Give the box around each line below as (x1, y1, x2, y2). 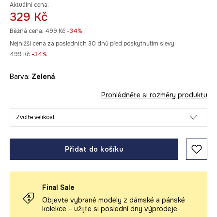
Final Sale (42, 183, 75, 192)
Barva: (10, 72, 31, 81)
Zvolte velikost (16, 113, 55, 121)
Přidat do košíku (65, 145, 123, 154)
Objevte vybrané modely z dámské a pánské (42, 196, 185, 204)
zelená (36, 72, 55, 81)
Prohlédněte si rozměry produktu (101, 91, 207, 99)
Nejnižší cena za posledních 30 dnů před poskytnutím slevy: (10, 40, 176, 47)
